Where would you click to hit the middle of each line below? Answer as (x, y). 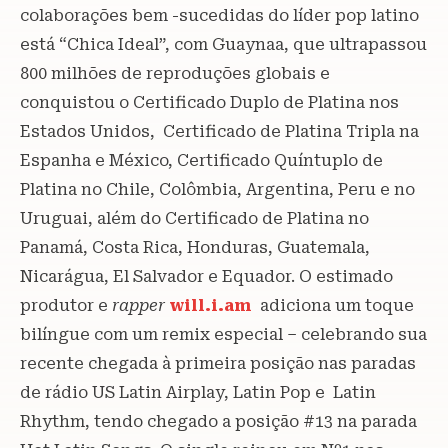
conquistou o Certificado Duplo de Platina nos (209, 102)
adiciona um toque (333, 305)
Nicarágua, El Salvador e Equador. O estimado (206, 276)
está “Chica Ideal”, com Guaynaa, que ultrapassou (223, 44)
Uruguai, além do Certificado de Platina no (194, 218)
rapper (138, 305)
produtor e (66, 305)
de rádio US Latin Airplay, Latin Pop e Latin (198, 392)
